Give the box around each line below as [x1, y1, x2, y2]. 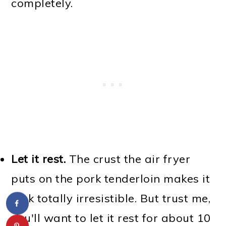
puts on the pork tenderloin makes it [11, 171, 210, 186]
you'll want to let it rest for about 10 [11, 210, 211, 225]
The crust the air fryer [66, 151, 191, 166]
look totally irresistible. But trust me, [11, 191, 211, 205]
